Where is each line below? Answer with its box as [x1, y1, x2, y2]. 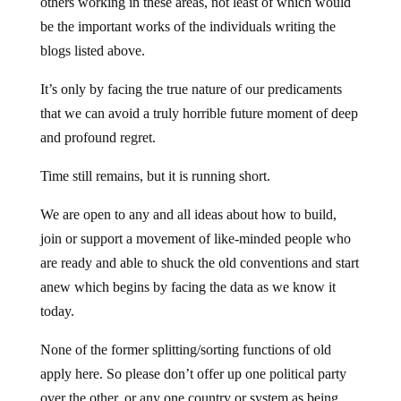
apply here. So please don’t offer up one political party [39, 366, 346, 382]
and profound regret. [39, 130, 156, 146]
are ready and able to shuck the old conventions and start [39, 255, 359, 271]
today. [39, 303, 74, 320]
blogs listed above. [39, 43, 145, 59]
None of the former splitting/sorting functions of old [39, 342, 331, 358]
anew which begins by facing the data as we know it [39, 279, 336, 295]
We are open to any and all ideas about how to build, [39, 207, 337, 223]
